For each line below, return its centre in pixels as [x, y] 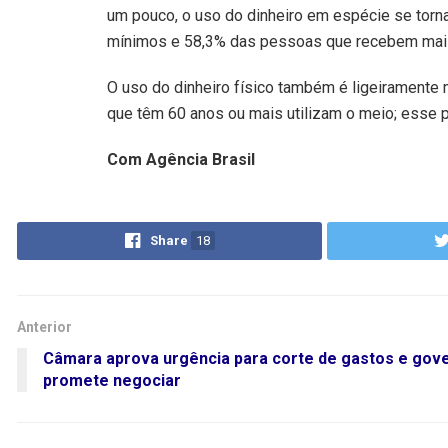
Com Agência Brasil [181, 159]
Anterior [44, 327]
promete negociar [112, 381]
